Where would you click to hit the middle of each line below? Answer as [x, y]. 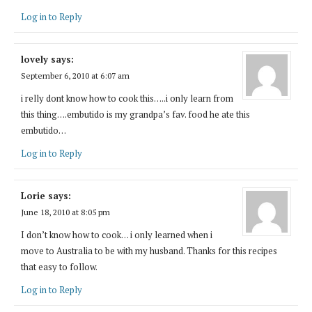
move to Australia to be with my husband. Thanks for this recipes [149, 250]
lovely [34, 59]
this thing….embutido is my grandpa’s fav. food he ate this [135, 114]
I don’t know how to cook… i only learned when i [117, 234]
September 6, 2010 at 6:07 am [75, 75]
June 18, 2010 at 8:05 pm [65, 212]
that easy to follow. [59, 266]
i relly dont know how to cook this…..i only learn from [127, 98]
